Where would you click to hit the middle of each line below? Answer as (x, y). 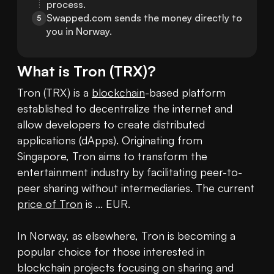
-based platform (185, 93)
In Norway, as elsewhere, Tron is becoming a (126, 236)
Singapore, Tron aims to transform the (112, 156)
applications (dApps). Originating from (110, 140)
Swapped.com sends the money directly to (144, 18)
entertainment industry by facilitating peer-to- (130, 172)
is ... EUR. (108, 204)
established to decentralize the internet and (125, 109)
